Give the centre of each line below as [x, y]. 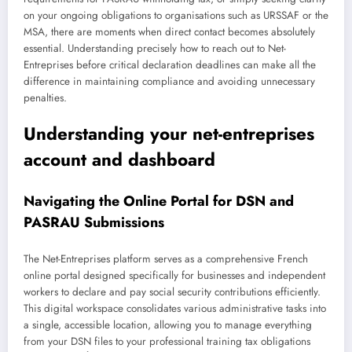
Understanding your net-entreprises [169, 134]
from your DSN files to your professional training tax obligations [167, 342]
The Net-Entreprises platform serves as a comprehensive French [166, 259]
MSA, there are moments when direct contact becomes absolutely [169, 32]
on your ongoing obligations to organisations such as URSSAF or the [176, 16]
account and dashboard [119, 160]
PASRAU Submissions [94, 222]
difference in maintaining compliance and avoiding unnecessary [169, 82]
